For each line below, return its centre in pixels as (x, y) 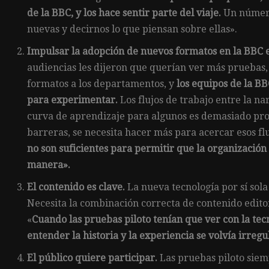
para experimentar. (72, 100)
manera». (50, 165)
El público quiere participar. (93, 258)
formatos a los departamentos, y (102, 83)
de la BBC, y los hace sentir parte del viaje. (124, 13)
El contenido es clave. (77, 187)
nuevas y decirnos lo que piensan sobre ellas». (132, 29)
